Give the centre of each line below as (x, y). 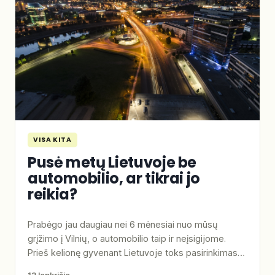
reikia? (52, 194)
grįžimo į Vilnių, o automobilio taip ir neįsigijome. (127, 239)
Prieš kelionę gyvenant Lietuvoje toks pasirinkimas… (136, 253)
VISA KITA (52, 139)
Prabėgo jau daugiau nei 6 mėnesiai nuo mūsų (123, 225)
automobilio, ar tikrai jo (114, 178)
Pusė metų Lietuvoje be (112, 162)
